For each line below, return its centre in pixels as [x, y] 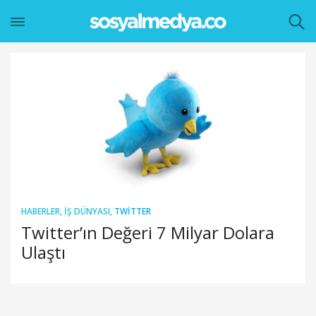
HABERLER [41, 211]
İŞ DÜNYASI [87, 211]
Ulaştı [43, 252]
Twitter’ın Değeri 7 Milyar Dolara [148, 232]
